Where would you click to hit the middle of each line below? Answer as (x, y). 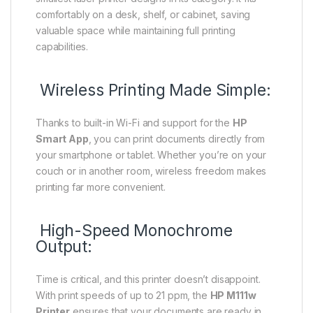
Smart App (62, 139)
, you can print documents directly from (177, 139)
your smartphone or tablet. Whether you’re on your (151, 155)
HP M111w (233, 296)
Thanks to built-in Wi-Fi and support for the (134, 123)
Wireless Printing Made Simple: (153, 90)
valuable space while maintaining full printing (136, 31)
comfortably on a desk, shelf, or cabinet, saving (143, 15)
